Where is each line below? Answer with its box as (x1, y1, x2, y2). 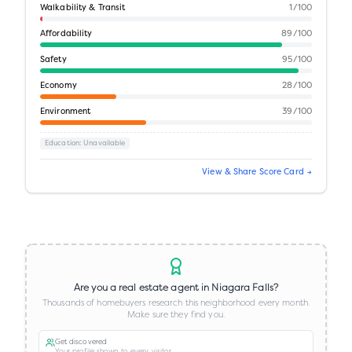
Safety (40, 56, 67, 64)
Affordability (40, 30, 93, 38)
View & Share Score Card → (202, 168, 312, 177)
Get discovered (54, 336, 108, 346)
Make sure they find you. (127, 309, 225, 320)
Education (45, 139, 80, 147)
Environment (40, 108, 91, 116)
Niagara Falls (211, 281, 273, 294)
